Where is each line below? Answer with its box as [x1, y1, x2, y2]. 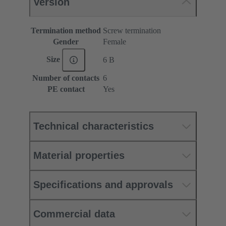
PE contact [47, 85, 85, 94]
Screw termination [103, 26, 161, 35]
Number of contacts [32, 74, 99, 83]
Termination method [31, 26, 101, 35]
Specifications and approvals [33, 179, 173, 191]
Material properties [33, 150, 125, 161]
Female [103, 37, 126, 46]
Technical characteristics [33, 121, 154, 132]
